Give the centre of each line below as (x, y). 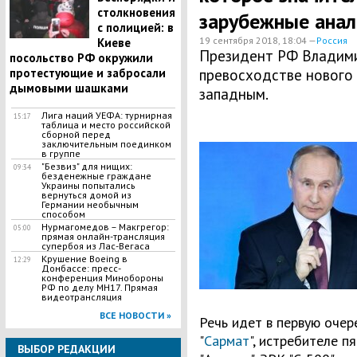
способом (63, 214)
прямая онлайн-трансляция (103, 236)
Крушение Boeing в (84, 259)
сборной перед (76, 134)
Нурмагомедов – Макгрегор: (105, 227)
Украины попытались (88, 185)
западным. (233, 94)
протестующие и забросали (87, 73)
